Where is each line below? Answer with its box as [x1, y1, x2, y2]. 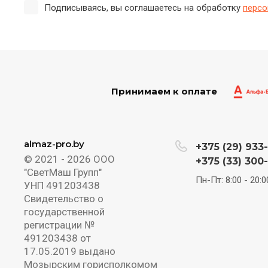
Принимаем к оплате [111, 86, 217, 98]
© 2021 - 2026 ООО [24, 153, 115, 166]
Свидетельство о [24, 193, 103, 205]
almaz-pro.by [24, 138, 84, 150]
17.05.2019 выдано [24, 245, 115, 258]
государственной [24, 206, 105, 218]
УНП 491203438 [24, 179, 100, 192]
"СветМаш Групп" [24, 166, 102, 179]
